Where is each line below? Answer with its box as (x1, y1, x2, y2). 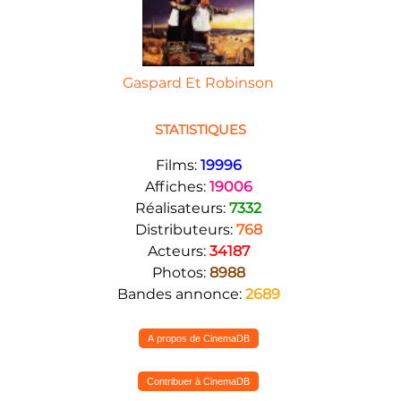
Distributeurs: (134, 220, 236, 238)
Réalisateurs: (135, 199, 229, 217)
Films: (155, 156, 200, 174)
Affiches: (144, 177, 209, 195)
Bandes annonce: (116, 285, 245, 303)
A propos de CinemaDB (147, 332, 250, 344)
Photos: (151, 263, 209, 281)
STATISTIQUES (150, 121, 246, 138)
